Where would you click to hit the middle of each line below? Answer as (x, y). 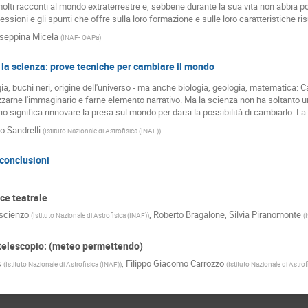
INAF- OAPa (80, 37)
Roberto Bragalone (189, 215)
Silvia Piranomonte (265, 215)
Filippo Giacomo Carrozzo (175, 263)
